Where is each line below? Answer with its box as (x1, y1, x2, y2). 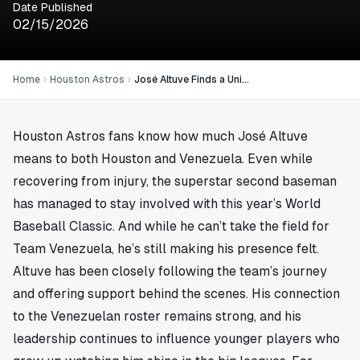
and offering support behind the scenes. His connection (13, 285, 340, 301)
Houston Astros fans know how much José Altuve (13, 128, 308, 144)
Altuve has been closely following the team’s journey (13, 263, 327, 279)
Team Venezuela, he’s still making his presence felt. (13, 240, 319, 256)
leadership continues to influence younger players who (13, 330, 340, 346)
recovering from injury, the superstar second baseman (13, 173, 337, 189)
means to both (13, 150, 101, 166)
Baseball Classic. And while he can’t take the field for (13, 218, 329, 234)
